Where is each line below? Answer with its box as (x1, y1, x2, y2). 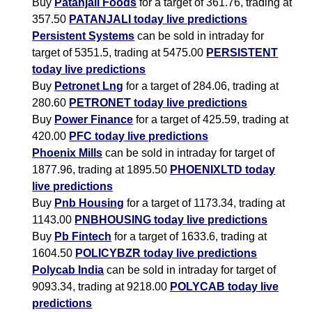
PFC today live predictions (69, 130, 209, 143)
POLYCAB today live (170, 281, 279, 293)
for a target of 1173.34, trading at (124, 197, 286, 210)
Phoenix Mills (32, 147, 103, 159)
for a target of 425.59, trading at (133, 114, 289, 126)
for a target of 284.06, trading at (123, 80, 279, 93)
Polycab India (32, 264, 104, 276)
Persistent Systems (32, 30, 135, 42)
